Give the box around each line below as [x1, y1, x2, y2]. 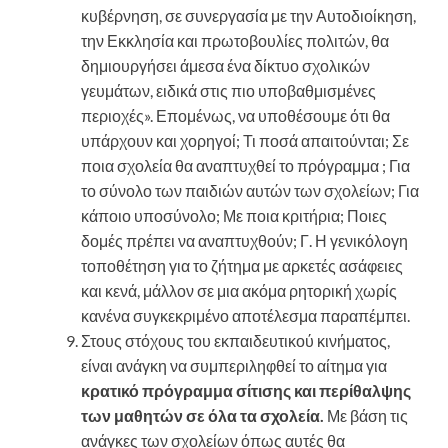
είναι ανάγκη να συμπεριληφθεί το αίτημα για [81, 355, 387, 375]
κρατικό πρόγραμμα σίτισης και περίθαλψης [81, 380, 411, 400]
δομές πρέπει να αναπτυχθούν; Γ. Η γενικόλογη [81, 230, 408, 250]
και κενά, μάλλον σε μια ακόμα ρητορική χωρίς [81, 280, 397, 300]
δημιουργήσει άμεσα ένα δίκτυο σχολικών [81, 55, 370, 75]
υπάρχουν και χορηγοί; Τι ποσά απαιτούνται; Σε [81, 130, 409, 150]
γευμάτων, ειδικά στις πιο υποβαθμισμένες [81, 80, 376, 100]
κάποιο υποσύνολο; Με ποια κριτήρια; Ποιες [81, 205, 387, 225]
